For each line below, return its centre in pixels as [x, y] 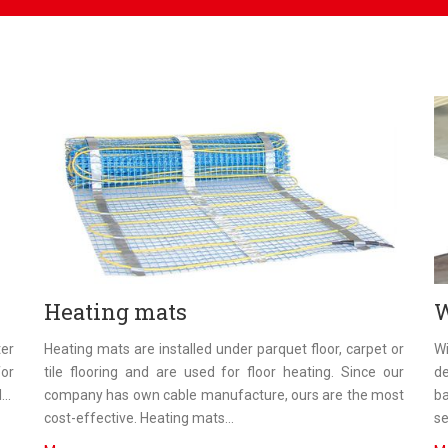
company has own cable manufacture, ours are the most [224, 394]
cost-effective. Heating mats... [139, 417]
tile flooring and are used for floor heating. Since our [224, 371]
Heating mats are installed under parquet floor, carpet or [224, 348]
